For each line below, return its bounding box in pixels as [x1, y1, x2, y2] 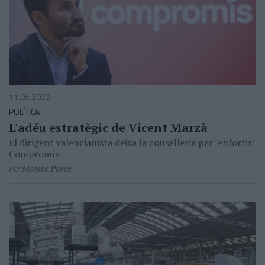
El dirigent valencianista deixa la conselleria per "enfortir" [9, 135, 255, 149]
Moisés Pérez [22, 162, 72, 174]
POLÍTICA [9, 105, 40, 118]
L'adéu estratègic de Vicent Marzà [9, 119, 208, 135]
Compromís [9, 147, 60, 160]
